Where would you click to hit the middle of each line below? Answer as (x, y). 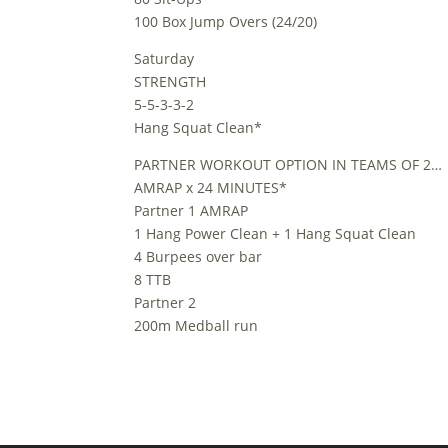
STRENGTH (170, 81)
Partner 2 (165, 302)
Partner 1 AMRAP (191, 210)
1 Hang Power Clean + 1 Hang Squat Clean (275, 233)
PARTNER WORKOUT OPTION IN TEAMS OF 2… (288, 164)
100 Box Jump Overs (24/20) (226, 21)
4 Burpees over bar (198, 256)
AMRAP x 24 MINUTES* (211, 187)
